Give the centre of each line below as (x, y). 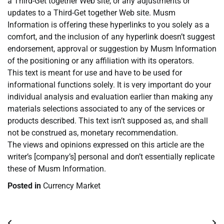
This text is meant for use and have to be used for (95, 73)
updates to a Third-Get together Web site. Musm (91, 13)
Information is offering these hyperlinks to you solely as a (108, 25)
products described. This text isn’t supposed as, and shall (108, 121)
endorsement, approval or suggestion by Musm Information (112, 49)
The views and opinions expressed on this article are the (106, 145)
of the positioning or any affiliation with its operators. (101, 61)
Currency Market (72, 186)
